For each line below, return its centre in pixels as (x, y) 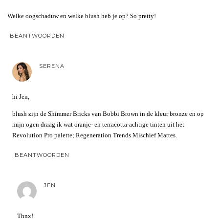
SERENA (52, 66)
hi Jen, (21, 96)
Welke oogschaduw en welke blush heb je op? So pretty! (82, 16)
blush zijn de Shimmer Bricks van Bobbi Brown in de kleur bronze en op (108, 113)
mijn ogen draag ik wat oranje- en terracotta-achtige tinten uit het (98, 124)
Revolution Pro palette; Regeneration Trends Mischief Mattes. (95, 135)
